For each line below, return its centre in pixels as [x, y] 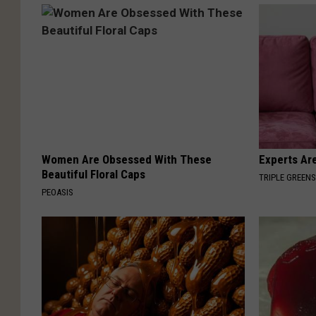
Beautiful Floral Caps [93, 174]
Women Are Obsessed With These [127, 159]
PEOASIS [57, 192]
